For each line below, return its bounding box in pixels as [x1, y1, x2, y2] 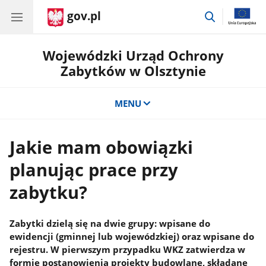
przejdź [216, 8, 246, 21]
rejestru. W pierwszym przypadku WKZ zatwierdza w [9, 243, 246, 255]
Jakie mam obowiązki [9, 135, 194, 159]
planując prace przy [9, 158, 179, 182]
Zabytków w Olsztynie [60, 62, 206, 80]
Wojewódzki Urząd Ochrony [42, 46, 224, 64]
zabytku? [9, 180, 88, 204]
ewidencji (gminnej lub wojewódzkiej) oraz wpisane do [9, 230, 255, 242]
